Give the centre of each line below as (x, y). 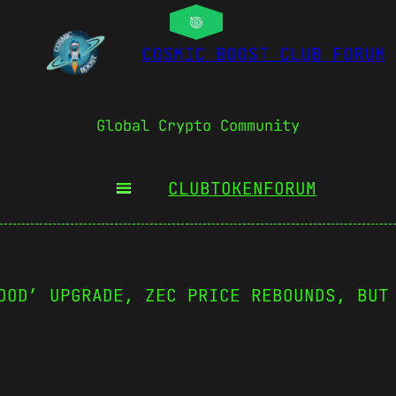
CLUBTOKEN (216, 188)
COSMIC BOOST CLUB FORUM (263, 54)
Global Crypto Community (198, 126)
